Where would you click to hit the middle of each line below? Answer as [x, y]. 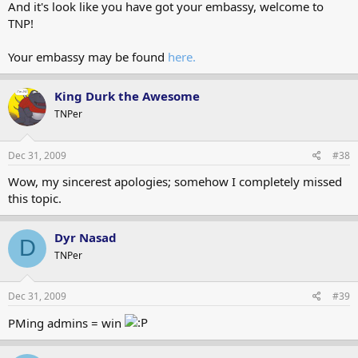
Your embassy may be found [88, 57]
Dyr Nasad [86, 237]
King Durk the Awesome [127, 96]
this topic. [35, 198]
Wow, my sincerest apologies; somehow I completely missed [175, 181]
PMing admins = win [66, 323]
